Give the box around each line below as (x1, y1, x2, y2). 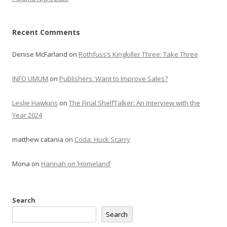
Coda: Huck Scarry (74, 135, 130, 144)
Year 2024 (12, 110, 42, 120)
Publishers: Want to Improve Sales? (59, 74, 168, 83)
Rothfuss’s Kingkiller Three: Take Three (79, 50, 198, 59)
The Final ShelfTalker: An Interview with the (69, 98, 200, 107)
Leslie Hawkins (12, 98, 58, 107)
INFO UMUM (12, 74, 48, 83)
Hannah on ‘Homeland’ (41, 159, 111, 168)
